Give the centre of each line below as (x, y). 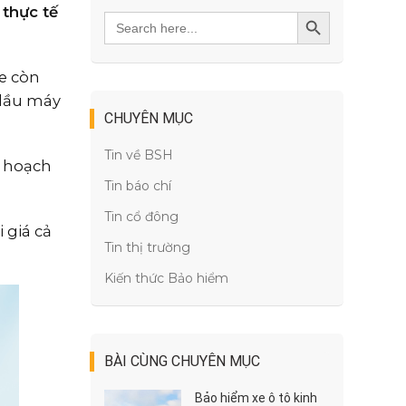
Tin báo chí (138, 186)
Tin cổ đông (142, 217)
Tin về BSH (139, 155)
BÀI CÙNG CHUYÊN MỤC (183, 361)
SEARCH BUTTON (341, 27)
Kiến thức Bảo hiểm (167, 278)
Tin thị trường (148, 247)
